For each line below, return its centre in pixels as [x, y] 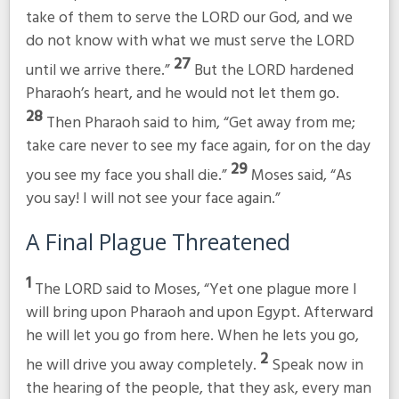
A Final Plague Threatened [158, 241]
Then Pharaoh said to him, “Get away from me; [200, 124]
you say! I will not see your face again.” [153, 199]
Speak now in [317, 365]
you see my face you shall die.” [128, 175]
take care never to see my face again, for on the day [198, 147]
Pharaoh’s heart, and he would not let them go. [182, 94]
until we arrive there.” [99, 71]
